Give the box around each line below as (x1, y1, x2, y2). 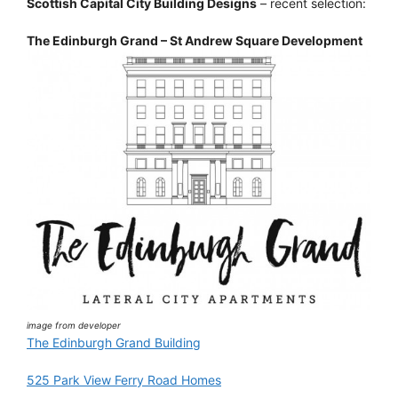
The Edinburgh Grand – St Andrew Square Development (27, 33, 362, 49)
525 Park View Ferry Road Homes (27, 371, 221, 387)
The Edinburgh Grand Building (27, 334, 201, 350)
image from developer (27, 319, 121, 330)
